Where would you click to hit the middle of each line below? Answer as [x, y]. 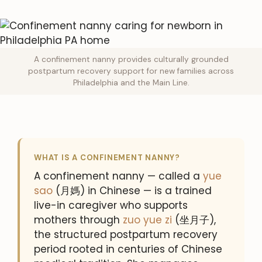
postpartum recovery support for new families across [131, 71]
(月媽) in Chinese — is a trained [132, 190]
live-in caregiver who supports [111, 205]
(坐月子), [194, 220]
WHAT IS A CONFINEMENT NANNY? [107, 157]
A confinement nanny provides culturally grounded [131, 59]
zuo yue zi [147, 220]
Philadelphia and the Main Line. [131, 82]
